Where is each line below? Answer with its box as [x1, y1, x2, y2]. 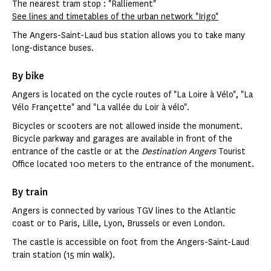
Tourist [218, 146, 246, 158]
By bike [12, 70, 44, 83]
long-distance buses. [12, 42, 94, 54]
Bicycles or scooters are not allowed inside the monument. [12, 120, 243, 132]
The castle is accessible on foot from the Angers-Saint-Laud [12, 237, 249, 249]
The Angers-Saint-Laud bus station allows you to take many [12, 30, 245, 42]
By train [12, 186, 48, 199]
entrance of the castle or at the [12, 146, 142, 158]
